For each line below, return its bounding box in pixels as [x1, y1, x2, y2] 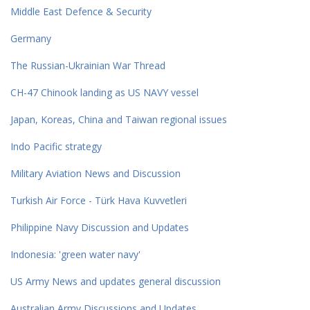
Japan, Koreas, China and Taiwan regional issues [10, 112, 227, 126]
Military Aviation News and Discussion [10, 166, 181, 180]
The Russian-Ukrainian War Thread [10, 58, 165, 72]
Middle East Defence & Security [10, 4, 152, 18]
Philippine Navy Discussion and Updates [10, 220, 189, 234]
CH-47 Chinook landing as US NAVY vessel [10, 85, 199, 99]
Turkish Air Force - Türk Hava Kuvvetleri [10, 193, 187, 207]
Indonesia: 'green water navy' [10, 247, 140, 261]
